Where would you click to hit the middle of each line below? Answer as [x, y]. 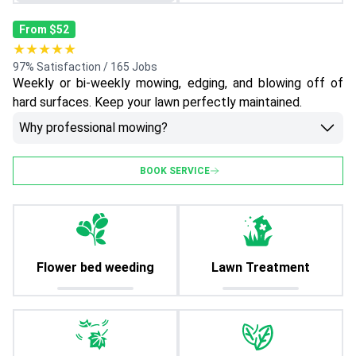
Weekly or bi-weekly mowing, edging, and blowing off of [178, 83]
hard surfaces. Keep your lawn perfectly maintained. [157, 103]
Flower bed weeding [95, 268]
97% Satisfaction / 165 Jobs [85, 67]
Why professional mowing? [93, 128]
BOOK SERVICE [175, 171]
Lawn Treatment [261, 268]
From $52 [44, 30]
